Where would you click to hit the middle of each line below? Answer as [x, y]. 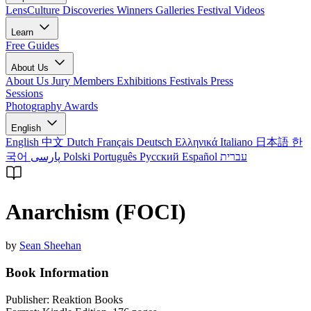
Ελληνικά [197, 142]
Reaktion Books [87, 299]
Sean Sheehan [50, 246]
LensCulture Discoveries [61, 10]
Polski [78, 157]
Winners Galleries [157, 10]
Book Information [57, 272]
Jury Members [84, 81]
